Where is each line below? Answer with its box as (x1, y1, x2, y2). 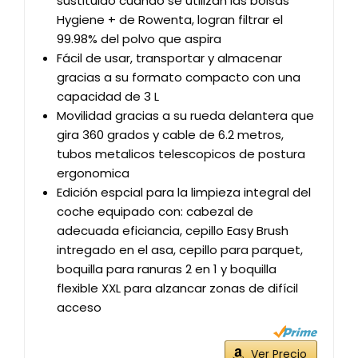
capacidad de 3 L (57, 88, 159, 105)
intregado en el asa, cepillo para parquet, (57, 241, 303, 258)
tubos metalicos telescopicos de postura (57, 145, 305, 162)
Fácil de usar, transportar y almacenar (57, 50, 282, 66)
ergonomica (57, 165, 129, 181)
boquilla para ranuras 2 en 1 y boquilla (57, 261, 276, 277)
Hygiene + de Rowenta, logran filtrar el (57, 11, 283, 28)
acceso (57, 299, 101, 316)
